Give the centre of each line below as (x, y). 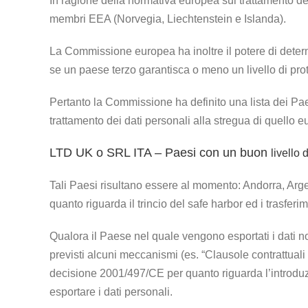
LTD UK (71, 152)
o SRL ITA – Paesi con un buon (182, 152)
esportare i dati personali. (111, 291)
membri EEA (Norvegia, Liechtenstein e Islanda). (168, 19)
